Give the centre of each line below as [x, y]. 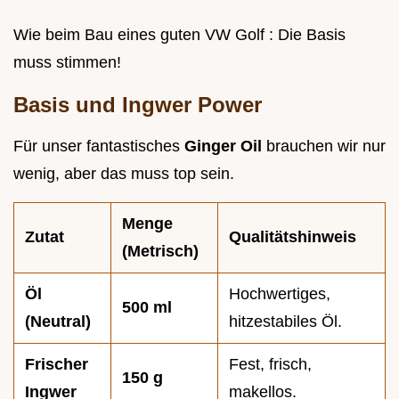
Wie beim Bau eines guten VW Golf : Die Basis [179, 35]
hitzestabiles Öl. [285, 322]
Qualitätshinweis [293, 237]
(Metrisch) [160, 252]
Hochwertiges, [280, 294]
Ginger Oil [225, 147]
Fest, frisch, [270, 365]
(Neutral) [58, 322]
